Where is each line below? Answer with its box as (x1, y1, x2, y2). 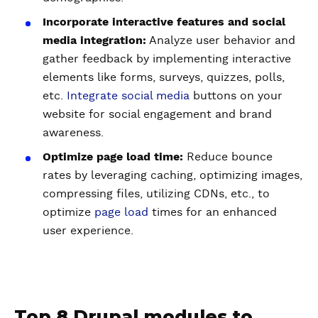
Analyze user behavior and (146, 35, 295, 46)
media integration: (43, 35, 146, 46)
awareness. (43, 127, 104, 138)
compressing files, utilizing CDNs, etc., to (43, 188, 270, 199)
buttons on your (190, 90, 283, 102)
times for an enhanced (148, 207, 277, 218)
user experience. (43, 225, 133, 236)
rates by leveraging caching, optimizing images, (43, 170, 302, 181)
